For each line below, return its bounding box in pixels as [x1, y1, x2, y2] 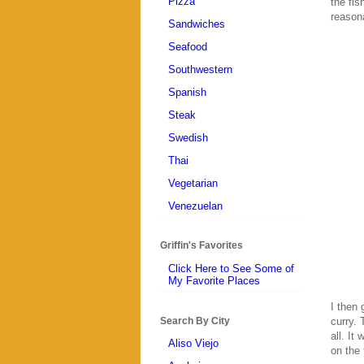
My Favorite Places [168, 274, 260, 287]
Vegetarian [168, 176, 218, 189]
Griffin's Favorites [160, 240, 243, 252]
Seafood [168, 40, 207, 53]
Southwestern [168, 63, 232, 76]
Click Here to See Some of [168, 262, 294, 275]
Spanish [168, 85, 206, 98]
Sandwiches [168, 17, 225, 30]
